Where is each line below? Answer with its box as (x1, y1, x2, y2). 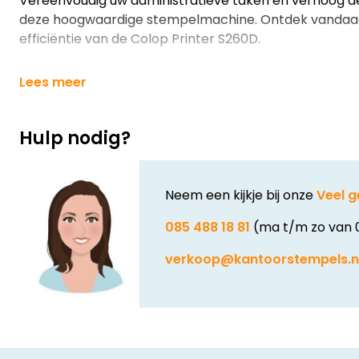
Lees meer (19, 73, 87, 91)
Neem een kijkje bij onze (165, 186, 317, 204)
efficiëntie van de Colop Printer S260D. (19, 30, 260, 48)
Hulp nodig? (19, 126, 131, 151)
